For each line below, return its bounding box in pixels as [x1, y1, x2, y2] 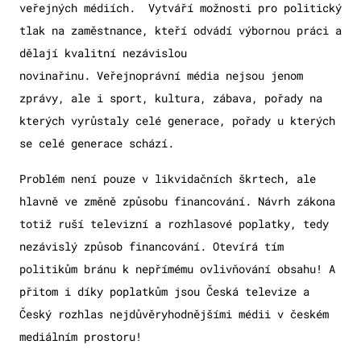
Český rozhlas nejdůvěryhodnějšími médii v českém [19, 306, 329, 322]
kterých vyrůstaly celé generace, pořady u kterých [19, 113, 335, 129]
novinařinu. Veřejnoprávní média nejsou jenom [19, 68, 303, 84]
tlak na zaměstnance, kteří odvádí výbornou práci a [19, 23, 342, 39]
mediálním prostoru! [19, 329, 142, 345]
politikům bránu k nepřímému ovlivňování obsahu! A [19, 261, 335, 277]
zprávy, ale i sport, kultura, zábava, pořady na [19, 90, 322, 106]
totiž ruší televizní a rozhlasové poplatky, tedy [19, 216, 329, 232]
